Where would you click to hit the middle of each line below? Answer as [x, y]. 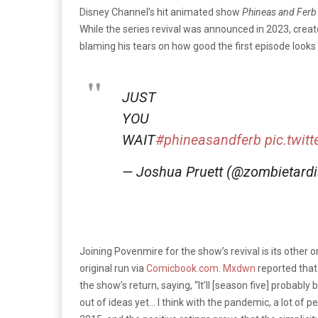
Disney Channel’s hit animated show [161, 12]
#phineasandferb [208, 139]
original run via [113, 268]
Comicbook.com [182, 268]
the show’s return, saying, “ [139, 285]
